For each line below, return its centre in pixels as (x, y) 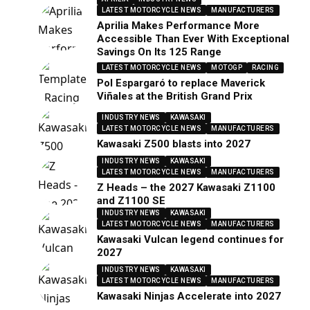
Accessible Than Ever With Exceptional (193, 38)
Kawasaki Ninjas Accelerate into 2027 (189, 296)
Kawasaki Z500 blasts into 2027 (174, 144)
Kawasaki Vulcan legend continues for (191, 239)
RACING (266, 68)
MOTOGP (227, 68)
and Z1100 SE (131, 200)
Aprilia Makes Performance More (179, 25)
